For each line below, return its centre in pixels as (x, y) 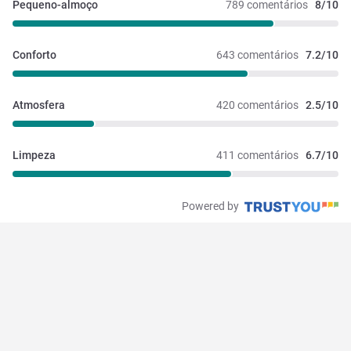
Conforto (34, 54)
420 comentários (257, 105)
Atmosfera (39, 105)
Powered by (212, 206)
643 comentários (257, 54)
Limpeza (34, 155)
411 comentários (257, 155)
